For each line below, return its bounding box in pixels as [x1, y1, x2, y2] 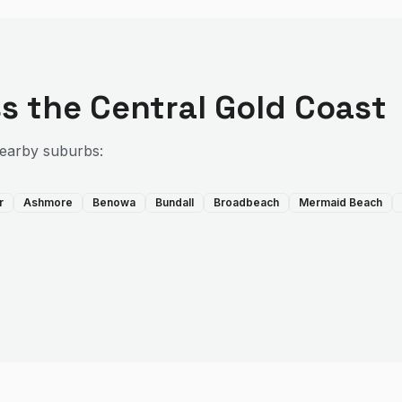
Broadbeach [214, 196, 279, 209]
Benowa [92, 196, 135, 209]
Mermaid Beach [299, 196, 382, 209]
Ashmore [23, 196, 73, 209]
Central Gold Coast [90, 87, 387, 128]
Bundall [155, 196, 194, 209]
